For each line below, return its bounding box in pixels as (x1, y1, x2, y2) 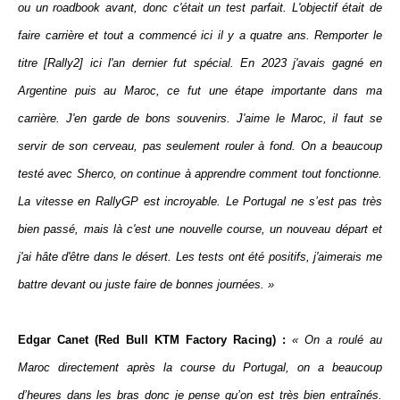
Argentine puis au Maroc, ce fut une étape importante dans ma (18, 84, 382, 97)
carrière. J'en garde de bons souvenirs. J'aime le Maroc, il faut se (18, 112, 382, 125)
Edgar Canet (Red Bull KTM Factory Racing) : (18, 333, 286, 346)
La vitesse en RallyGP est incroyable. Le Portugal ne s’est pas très (18, 195, 382, 208)
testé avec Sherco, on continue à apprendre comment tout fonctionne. (18, 167, 382, 180)
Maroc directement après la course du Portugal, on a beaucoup (18, 361, 382, 374)
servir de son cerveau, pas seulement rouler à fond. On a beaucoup (18, 139, 382, 153)
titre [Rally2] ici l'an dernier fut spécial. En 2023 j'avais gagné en (18, 56, 382, 70)
